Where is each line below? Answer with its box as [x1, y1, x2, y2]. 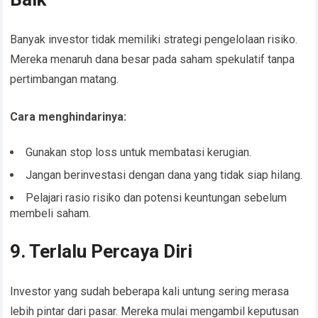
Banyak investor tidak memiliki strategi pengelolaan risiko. [10, 33, 298, 47]
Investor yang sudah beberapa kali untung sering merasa [10, 285, 290, 299]
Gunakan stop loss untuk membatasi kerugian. [26, 146, 252, 160]
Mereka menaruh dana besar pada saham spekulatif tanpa [10, 53, 295, 67]
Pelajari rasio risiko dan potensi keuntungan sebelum [26, 191, 287, 205]
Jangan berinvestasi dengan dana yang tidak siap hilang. [26, 168, 303, 182]
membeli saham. [10, 207, 92, 221]
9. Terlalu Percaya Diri [10, 241, 193, 263]
